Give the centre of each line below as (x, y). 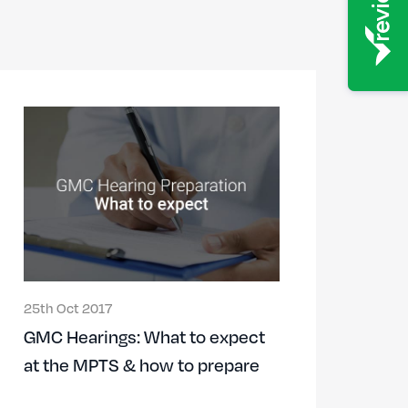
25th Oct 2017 (68, 308)
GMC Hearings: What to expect (145, 337)
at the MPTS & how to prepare (142, 365)
